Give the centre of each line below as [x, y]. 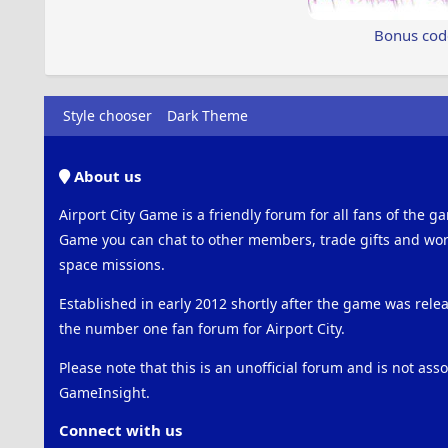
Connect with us [120, 430]
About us [105, 176]
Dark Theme [207, 115]
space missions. [111, 264]
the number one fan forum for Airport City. [201, 328]
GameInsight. [104, 392]
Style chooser [107, 115]
